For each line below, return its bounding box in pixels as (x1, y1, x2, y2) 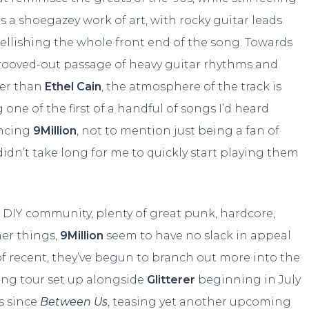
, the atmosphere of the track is (101, 80, 282, 94)
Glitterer (147, 273, 199, 287)
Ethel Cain (45, 80, 102, 94)
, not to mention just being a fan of (77, 124, 280, 138)
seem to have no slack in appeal (103, 229, 292, 243)
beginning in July (198, 273, 301, 287)
